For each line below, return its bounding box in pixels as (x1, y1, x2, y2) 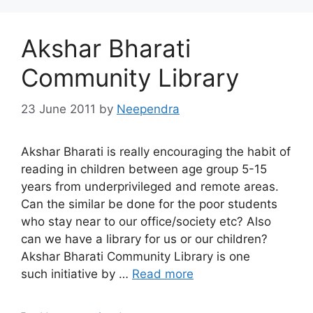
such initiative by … (21, 266, 132, 281)
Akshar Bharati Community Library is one (21, 249, 250, 263)
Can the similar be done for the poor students (21, 196, 277, 211)
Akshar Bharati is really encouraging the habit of (21, 144, 291, 159)
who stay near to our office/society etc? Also (21, 214, 271, 228)
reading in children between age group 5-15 (21, 161, 267, 176)
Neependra (117, 101, 180, 116)
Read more (132, 266, 194, 281)
